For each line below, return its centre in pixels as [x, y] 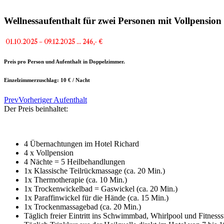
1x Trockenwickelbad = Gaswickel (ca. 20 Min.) [101, 188]
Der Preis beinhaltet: [36, 108]
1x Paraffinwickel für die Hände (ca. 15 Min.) [96, 197]
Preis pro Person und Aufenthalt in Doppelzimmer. [64, 61]
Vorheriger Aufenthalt [53, 99]
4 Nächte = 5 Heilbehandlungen [74, 161]
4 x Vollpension [49, 152]
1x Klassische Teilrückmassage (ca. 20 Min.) [94, 170]
